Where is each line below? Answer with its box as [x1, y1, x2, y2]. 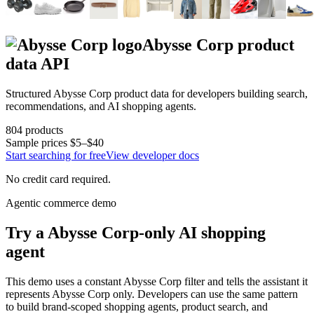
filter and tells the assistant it [182, 275, 308, 287]
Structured [6, 87, 53, 100]
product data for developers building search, [111, 87, 308, 100]
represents [6, 287, 52, 300]
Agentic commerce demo [6, 196, 116, 209]
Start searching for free [6, 149, 106, 161]
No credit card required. [6, 172, 111, 185]
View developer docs [106, 149, 199, 161]
